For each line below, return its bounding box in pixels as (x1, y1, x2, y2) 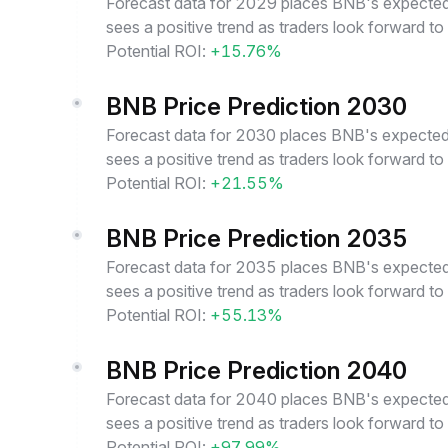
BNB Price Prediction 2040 (106, 356, 407, 385)
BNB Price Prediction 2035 (106, 224, 408, 253)
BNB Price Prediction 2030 (106, 92, 407, 121)
